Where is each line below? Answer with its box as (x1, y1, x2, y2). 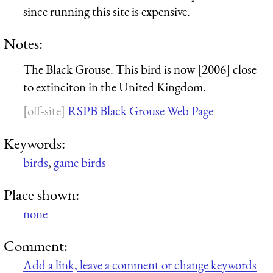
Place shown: (4, 184, 79, 204)
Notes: (4, 33, 43, 53)
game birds (54, 154, 106, 171)
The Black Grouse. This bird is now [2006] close (23, 60, 257, 77)
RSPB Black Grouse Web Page (68, 102, 213, 119)
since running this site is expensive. (23, 2, 190, 19)
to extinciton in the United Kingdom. (23, 78, 206, 95)
